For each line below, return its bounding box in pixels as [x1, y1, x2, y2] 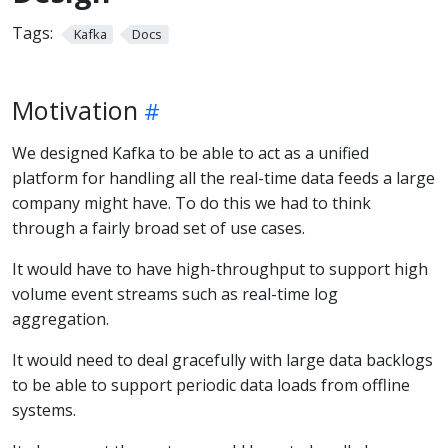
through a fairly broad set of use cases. [12, 216, 305, 239]
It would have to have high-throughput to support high [12, 257, 428, 280]
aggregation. [12, 307, 109, 330]
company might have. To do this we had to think [12, 191, 371, 214]
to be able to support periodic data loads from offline [12, 373, 410, 396]
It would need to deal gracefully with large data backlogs [12, 348, 433, 371]
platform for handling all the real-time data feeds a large [12, 166, 435, 189]
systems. [12, 398, 76, 421]
